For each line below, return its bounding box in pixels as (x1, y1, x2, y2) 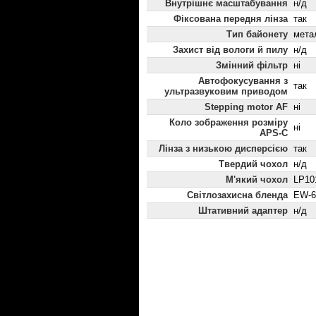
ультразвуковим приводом (164, 86, 288, 97)
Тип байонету (226, 29, 288, 40)
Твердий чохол (219, 159, 288, 170)
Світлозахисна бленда (187, 190, 288, 201)
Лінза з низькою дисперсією (159, 143, 288, 154)
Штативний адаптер (198, 205, 288, 217)
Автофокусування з (198, 75, 288, 87)
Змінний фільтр (216, 60, 288, 71)
